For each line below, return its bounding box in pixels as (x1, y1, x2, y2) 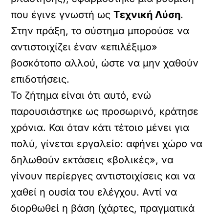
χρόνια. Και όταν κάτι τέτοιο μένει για (11, 122, 190, 133)
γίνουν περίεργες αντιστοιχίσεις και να (11, 170, 196, 182)
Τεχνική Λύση (113, 9, 181, 21)
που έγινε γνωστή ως (11, 9, 114, 21)
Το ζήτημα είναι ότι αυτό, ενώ (11, 89, 152, 101)
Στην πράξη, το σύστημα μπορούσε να (11, 25, 190, 37)
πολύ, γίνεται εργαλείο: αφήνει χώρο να (11, 138, 203, 150)
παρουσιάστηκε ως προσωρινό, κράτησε (11, 106, 199, 117)
